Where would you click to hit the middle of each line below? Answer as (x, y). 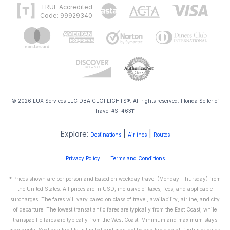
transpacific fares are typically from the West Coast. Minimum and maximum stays (115, 219)
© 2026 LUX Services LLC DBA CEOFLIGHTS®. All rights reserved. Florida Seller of (115, 100)
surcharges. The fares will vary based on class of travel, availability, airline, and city (115, 199)
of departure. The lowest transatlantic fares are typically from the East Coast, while (115, 209)
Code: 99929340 (66, 16)
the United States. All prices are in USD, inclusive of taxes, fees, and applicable (115, 189)
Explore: (75, 133)
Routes (161, 134)
